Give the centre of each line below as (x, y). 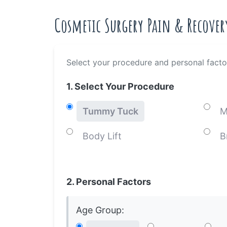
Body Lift (102, 136)
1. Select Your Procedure (120, 87)
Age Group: (100, 210)
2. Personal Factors (109, 182)
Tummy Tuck (110, 111)
